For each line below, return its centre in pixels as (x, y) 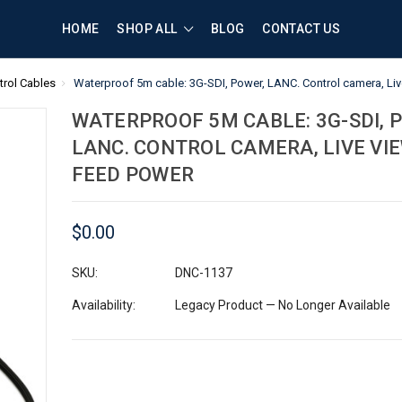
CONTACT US (301, 29)
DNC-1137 (203, 272)
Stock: (91, 385)
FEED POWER (132, 175)
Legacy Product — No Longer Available (282, 305)
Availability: (103, 305)
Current (94, 367)
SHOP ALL (149, 29)
